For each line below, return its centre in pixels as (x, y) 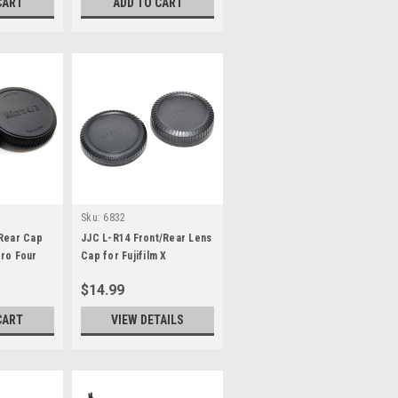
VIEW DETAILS (147, 320)
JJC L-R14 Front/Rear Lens (147, 239)
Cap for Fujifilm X (124, 256)
